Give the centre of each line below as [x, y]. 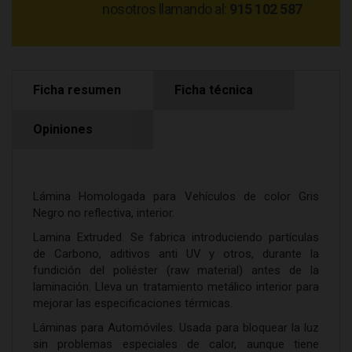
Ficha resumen [77, 90]
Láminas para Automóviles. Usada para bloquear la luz [176, 328]
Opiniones [63, 129]
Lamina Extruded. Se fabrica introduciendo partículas [176, 237]
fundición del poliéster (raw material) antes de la [176, 270]
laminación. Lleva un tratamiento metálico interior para [176, 287]
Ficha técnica [214, 90]
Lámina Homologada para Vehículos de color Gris [176, 196]
